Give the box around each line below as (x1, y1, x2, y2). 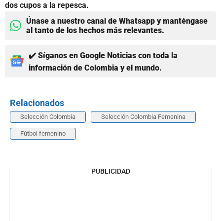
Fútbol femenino (20, 129, 66, 137)
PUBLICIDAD (91, 167, 130, 175)
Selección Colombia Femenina (101, 112, 185, 120)
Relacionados (10, 97, 64, 108)
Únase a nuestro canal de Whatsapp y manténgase (26, 16, 208, 26)
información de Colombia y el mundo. (29, 63, 162, 73)
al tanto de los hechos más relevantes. (26, 25, 164, 35)
